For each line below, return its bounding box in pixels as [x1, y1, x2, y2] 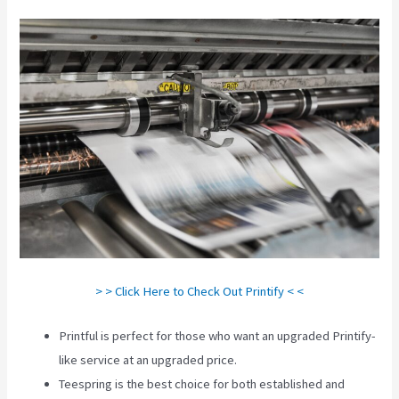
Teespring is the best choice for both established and [59, 375, 346, 392]
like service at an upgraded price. [59, 351, 238, 368]
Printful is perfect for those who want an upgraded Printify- [59, 327, 377, 344]
